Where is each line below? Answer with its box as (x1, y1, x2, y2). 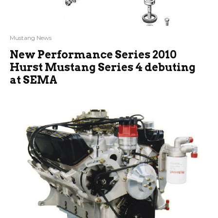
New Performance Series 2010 (10, 48, 177, 61)
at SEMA (10, 73, 57, 86)
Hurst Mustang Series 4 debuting (10, 60, 196, 73)
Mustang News (10, 34, 52, 41)
